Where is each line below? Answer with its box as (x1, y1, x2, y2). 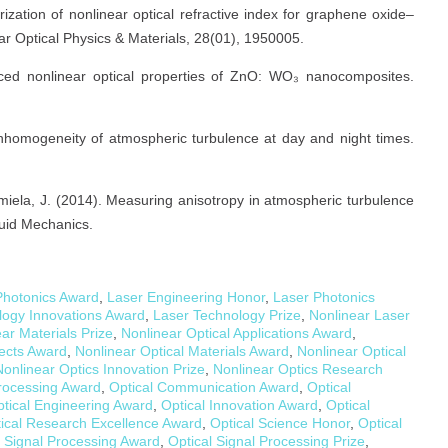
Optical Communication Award (109, 378, 299, 395)
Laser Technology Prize (153, 306, 301, 323)
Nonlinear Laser (309, 306, 410, 323)
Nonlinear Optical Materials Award (75, 342, 289, 359)
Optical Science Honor (210, 414, 350, 431)
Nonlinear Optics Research (213, 360, 383, 377)
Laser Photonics (273, 288, 375, 305)
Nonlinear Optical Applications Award (121, 324, 352, 341)
